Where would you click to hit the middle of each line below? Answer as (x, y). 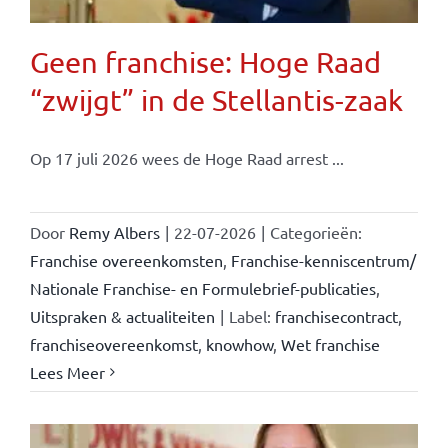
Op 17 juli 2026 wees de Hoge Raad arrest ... (186, 157)
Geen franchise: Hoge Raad (205, 61)
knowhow (239, 343)
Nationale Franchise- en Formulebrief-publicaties (202, 287)
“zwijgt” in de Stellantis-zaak (216, 99)
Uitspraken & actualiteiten (122, 315)
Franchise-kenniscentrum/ (323, 259)
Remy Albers (114, 231)
